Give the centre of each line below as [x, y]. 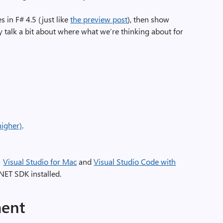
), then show [149, 19]
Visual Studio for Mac [40, 162]
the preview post [99, 19]
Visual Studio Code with [135, 162]
